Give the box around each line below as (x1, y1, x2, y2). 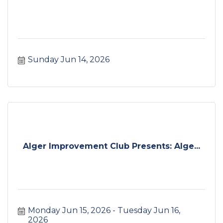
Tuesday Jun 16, (117, 206, 180, 216)
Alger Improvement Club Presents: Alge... (23, 141, 200, 151)
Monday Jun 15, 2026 (28, 206, 111, 216)
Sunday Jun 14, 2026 (28, 55, 110, 65)
